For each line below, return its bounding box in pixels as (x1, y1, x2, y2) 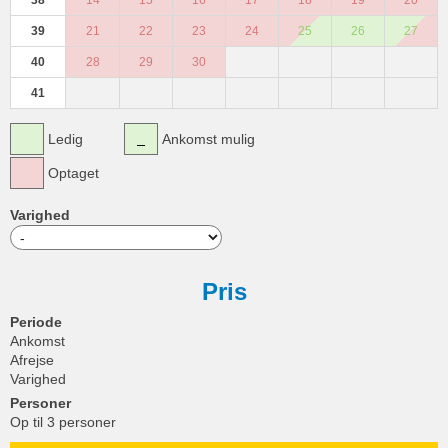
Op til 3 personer (10, 414, 116, 431)
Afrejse (10, 352, 54, 369)
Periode (10, 314, 62, 331)
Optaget (48, 165, 99, 182)
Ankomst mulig (162, 130, 255, 147)
